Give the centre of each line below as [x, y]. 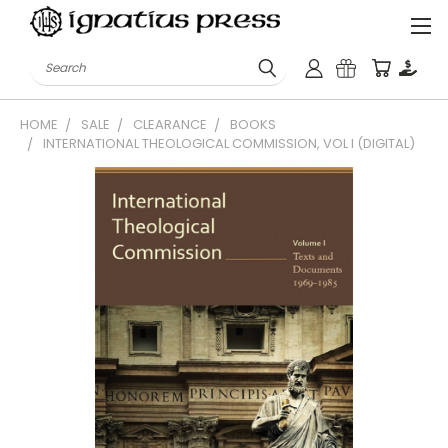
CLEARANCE [170, 124]
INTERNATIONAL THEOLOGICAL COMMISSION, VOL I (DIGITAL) [229, 143]
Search [54, 60]
